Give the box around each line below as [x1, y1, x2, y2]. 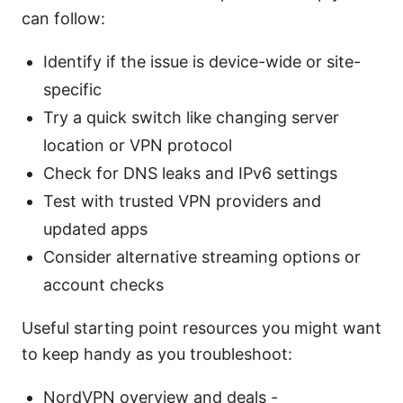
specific [43, 80, 102, 100]
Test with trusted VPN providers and [43, 192, 321, 211]
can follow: [22, 9, 105, 29]
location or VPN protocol [43, 136, 232, 156]
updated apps [43, 219, 148, 239]
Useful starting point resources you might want [22, 318, 381, 338]
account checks [43, 275, 164, 295]
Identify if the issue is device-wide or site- [43, 52, 361, 72]
